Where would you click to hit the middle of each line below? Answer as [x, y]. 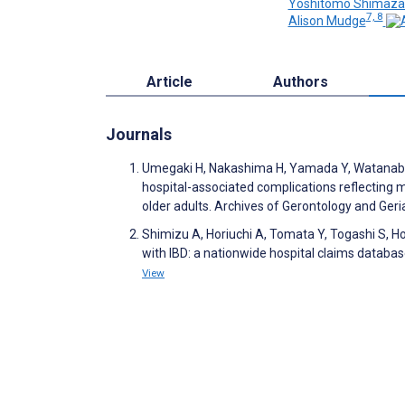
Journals [139, 135]
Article [169, 82]
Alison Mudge [327, 21]
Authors [301, 82]
